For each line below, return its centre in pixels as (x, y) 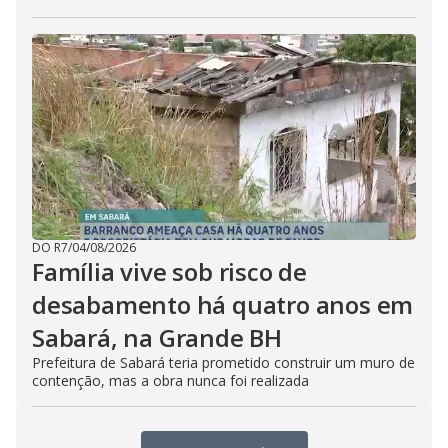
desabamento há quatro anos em (223, 304)
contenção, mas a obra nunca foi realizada (170, 380)
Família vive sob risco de (170, 271)
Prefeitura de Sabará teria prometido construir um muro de (223, 362)
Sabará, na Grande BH (157, 337)
